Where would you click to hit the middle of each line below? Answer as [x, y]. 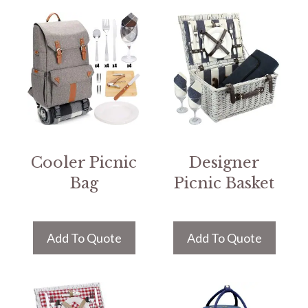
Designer [224, 163]
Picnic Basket [224, 183]
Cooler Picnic [84, 163]
